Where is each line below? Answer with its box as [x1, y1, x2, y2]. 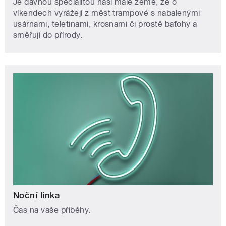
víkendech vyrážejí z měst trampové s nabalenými [13, 8, 200, 18]
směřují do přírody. [13, 30, 83, 40]
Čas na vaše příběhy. [13, 205, 91, 215]
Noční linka [13, 190, 60, 200]
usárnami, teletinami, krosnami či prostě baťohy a [13, 19, 197, 29]
